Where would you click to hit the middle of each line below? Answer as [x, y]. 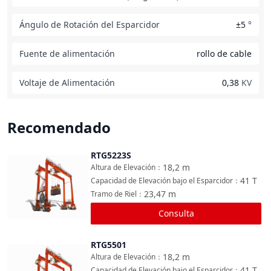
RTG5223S [111, 155]
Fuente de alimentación [67, 54]
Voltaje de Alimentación [67, 83]
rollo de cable [224, 54]
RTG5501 [109, 245]
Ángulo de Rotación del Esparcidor [90, 24]
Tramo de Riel [114, 194]
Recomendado [59, 127]
